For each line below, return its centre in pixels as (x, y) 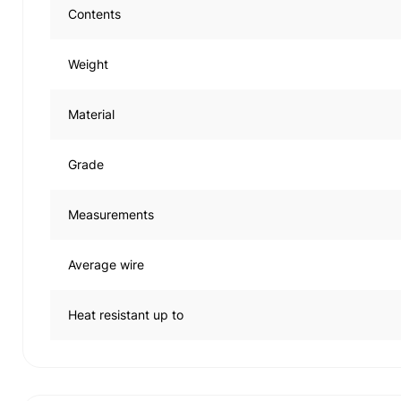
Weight (88, 64)
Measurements (111, 214)
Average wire (106, 264)
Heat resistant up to (126, 315)
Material (91, 114)
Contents (94, 14)
